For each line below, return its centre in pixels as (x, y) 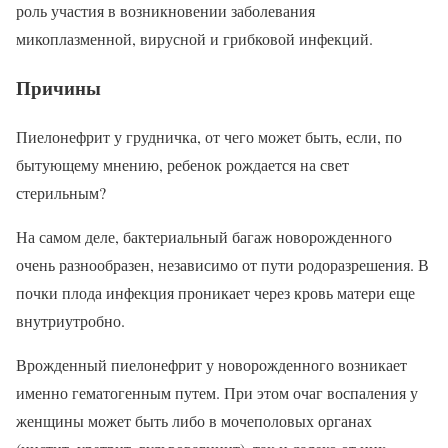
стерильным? (61, 192)
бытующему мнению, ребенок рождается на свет (182, 164)
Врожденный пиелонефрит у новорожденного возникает (211, 364)
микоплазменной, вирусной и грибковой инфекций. (194, 39)
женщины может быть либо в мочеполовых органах (194, 420)
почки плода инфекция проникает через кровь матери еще (215, 292)
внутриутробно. (70, 320)
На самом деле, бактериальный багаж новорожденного (204, 236)
